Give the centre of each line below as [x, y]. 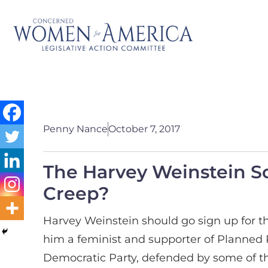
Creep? [76, 194]
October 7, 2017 [144, 129]
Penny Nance [75, 129]
